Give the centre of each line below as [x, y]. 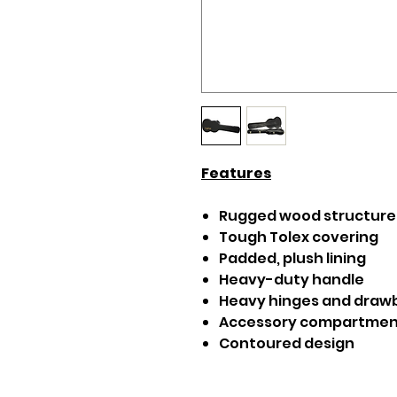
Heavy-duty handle [292, 280]
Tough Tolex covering [299, 237]
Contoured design [287, 343]
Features [236, 173]
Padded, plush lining [292, 258]
